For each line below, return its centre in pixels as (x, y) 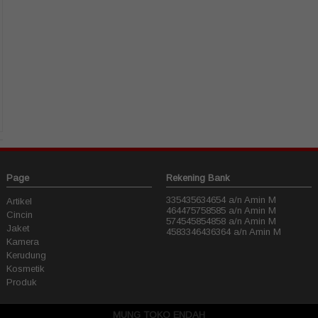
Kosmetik (26, 268)
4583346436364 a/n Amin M (224, 231)
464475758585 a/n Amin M (221, 210)
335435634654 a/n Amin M (221, 199)
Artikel (19, 201)
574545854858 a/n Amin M (221, 221)
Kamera (23, 241)
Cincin (20, 214)
